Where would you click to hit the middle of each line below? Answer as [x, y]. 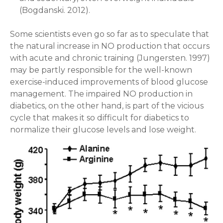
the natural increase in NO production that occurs [110, 46]
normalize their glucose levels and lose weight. [103, 129]
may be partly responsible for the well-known [101, 70]
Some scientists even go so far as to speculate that [110, 34]
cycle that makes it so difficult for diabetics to [100, 117]
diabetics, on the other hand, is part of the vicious [107, 106]
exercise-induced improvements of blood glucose [109, 82]
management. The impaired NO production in [101, 94]
